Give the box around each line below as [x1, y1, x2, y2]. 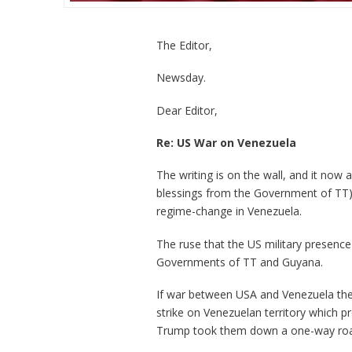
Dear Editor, [156, 102, 218, 118]
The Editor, [156, 37, 212, 53]
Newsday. [156, 70, 206, 86]
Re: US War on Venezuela [156, 134, 296, 150]
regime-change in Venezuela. [156, 203, 302, 219]
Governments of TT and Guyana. [156, 254, 323, 269]
